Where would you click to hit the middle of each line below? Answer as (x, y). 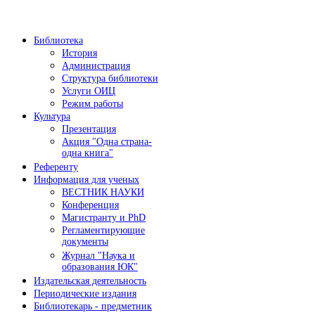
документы (85, 242)
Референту (56, 167)
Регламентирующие (103, 230)
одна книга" (88, 153)
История (79, 53)
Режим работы (92, 103)
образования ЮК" (100, 267)
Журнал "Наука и (98, 255)
